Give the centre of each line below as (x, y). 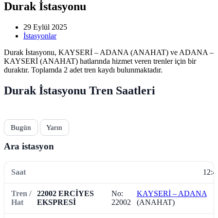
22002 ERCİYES (65, 194)
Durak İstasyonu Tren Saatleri (80, 90)
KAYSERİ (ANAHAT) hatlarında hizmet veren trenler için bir (100, 61)
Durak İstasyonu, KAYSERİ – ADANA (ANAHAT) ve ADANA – (109, 52)
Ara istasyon (29, 146)
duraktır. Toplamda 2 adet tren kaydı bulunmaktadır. (83, 70)
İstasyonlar (40, 36)
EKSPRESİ (56, 202)
